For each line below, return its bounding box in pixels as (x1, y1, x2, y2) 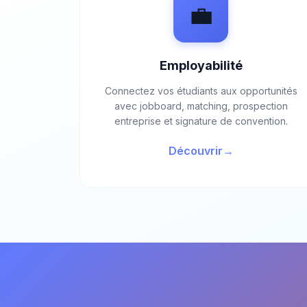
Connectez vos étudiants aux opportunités (104, 85, 297, 97)
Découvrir (168, 144, 223, 158)
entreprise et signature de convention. (114, 115, 288, 127)
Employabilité (159, 58, 243, 73)
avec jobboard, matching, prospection (114, 100, 288, 112)
